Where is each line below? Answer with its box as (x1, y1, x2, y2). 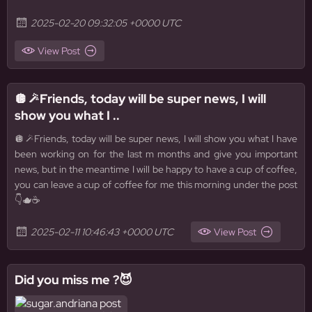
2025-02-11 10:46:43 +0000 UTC (31, 226, 173, 238)
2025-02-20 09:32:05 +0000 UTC (31, 17, 181, 29)
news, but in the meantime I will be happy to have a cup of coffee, (15, 163, 297, 175)
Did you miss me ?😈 (15, 272, 132, 288)
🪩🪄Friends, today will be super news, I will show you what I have (15, 132, 297, 145)
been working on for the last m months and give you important (15, 148, 297, 160)
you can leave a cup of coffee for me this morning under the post (15, 178, 297, 191)
